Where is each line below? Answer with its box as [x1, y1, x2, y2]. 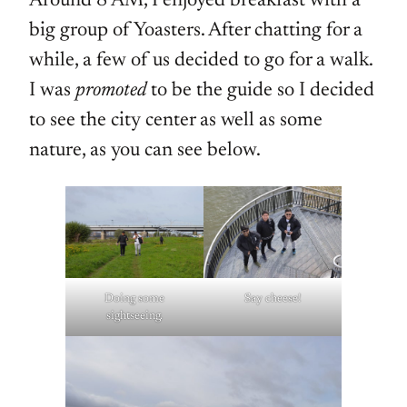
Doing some [104, 293, 164, 305]
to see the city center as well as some [29, 111, 323, 132]
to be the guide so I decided [146, 81, 374, 102]
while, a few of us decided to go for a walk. [29, 51, 372, 72]
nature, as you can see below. [29, 141, 261, 162]
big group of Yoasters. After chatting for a [29, 21, 362, 42]
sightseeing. [106, 310, 163, 323]
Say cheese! [243, 293, 302, 305]
